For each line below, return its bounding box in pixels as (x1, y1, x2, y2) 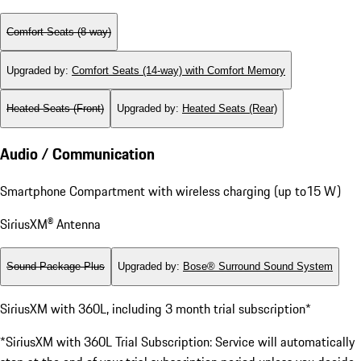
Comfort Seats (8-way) (6, 25, 111, 38)
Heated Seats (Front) (6, 102, 104, 115)
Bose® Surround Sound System (183, 260, 333, 273)
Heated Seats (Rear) (182, 102, 277, 115)
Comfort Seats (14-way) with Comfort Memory (72, 64, 285, 77)
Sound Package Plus (6, 260, 105, 273)
